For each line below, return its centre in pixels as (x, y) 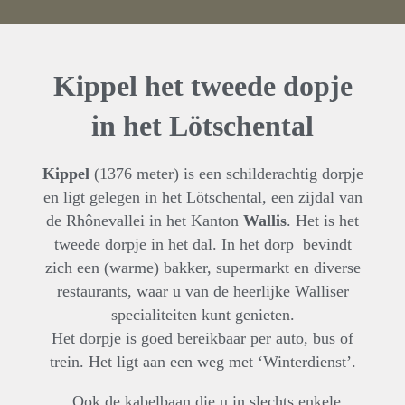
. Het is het (323, 221)
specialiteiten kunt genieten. (202, 315)
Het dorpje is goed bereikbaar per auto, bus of (202, 339)
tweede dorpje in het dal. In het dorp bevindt (202, 245)
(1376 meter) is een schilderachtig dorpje (226, 174)
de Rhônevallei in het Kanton (145, 221)
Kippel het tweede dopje (202, 86)
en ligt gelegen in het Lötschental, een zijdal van (202, 198)
